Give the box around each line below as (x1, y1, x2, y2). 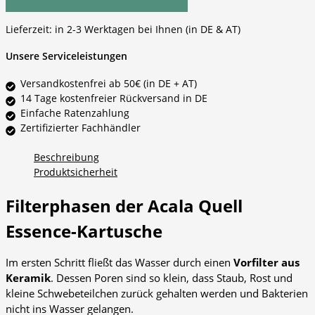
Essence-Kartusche (6, 219, 162, 243)
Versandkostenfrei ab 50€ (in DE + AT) (20, 77, 197, 91)
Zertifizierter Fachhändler (20, 121, 141, 135)
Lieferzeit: (6, 22, 55, 37)
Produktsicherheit (34, 165, 117, 179)
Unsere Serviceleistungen (6, 49, 127, 63)
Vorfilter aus (233, 255, 300, 270)
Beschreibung (34, 150, 99, 165)
